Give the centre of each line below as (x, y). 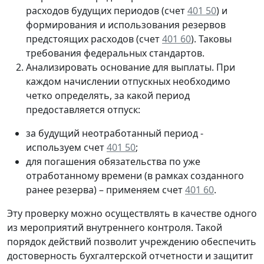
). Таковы (211, 39)
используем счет (66, 148)
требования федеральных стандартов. (115, 53)
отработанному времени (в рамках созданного (135, 176)
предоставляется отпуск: (83, 110)
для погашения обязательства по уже (113, 162)
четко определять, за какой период (108, 96)
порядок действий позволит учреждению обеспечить (132, 242)
